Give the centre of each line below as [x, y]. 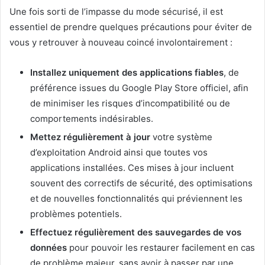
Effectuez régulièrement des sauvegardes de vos [136, 232]
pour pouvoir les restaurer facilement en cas [161, 247]
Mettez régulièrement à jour [90, 137]
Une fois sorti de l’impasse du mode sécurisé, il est [116, 11]
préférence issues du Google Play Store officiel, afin [139, 88]
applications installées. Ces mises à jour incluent [132, 167]
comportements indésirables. [92, 118]
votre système [181, 137]
